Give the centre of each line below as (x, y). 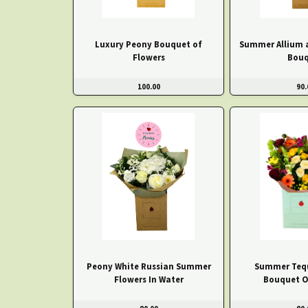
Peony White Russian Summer (148, 266)
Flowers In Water (148, 279)
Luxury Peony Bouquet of (148, 44)
